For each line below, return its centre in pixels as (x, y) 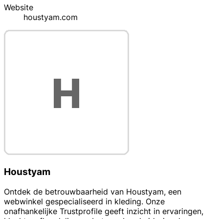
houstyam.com (51, 17)
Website (19, 8)
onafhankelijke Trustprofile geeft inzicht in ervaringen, (104, 211)
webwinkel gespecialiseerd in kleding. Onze (84, 201)
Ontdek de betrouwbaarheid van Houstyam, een (93, 191)
